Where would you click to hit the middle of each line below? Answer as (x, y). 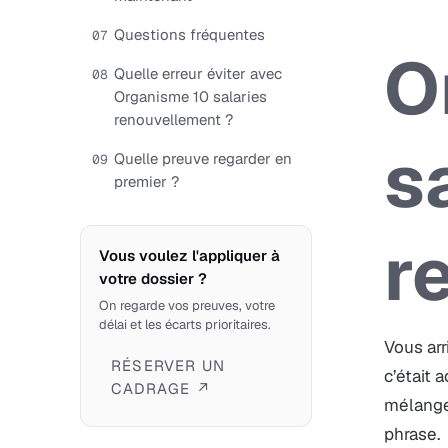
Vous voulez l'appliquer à (189, 255)
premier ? (146, 181)
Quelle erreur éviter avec (198, 73)
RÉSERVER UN (168, 365)
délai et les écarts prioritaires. (185, 324)
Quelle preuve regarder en (203, 158)
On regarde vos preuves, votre (187, 305)
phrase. (412, 434)
